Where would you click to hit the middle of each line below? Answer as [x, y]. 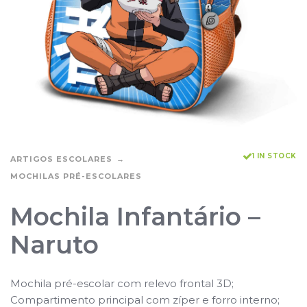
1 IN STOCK [274, 156]
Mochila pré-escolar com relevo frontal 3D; [122, 283]
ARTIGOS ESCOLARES [61, 159]
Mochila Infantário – [135, 216]
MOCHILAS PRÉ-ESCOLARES [76, 176]
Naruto [54, 244]
